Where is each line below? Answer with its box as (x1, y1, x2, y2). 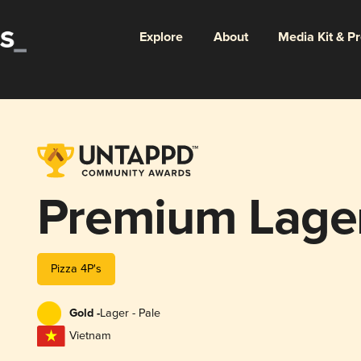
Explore (139, 28, 183, 46)
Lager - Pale (99, 306, 160, 321)
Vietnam (68, 329, 111, 343)
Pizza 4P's (50, 261, 102, 276)
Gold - (68, 306, 100, 322)
